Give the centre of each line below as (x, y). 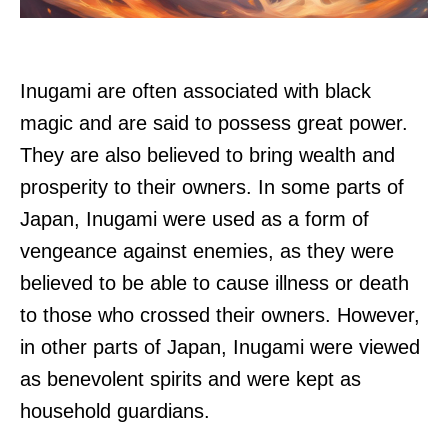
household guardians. (115, 411)
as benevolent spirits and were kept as (190, 379)
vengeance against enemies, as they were (207, 251)
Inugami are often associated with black (195, 91)
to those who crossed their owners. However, (220, 315)
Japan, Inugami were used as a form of (194, 219)
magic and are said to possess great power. (214, 123)
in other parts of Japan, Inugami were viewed (220, 347)
